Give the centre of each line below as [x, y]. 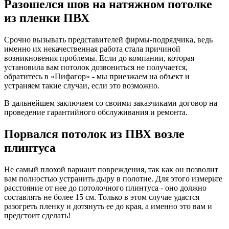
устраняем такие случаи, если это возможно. [82, 86]
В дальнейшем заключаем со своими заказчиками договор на [111, 103]
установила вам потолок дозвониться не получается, [96, 67]
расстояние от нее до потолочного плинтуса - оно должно [105, 188]
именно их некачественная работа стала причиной [92, 49]
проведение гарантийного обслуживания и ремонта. [96, 112]
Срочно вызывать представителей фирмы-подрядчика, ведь [108, 40]
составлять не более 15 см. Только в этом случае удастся [102, 197]
